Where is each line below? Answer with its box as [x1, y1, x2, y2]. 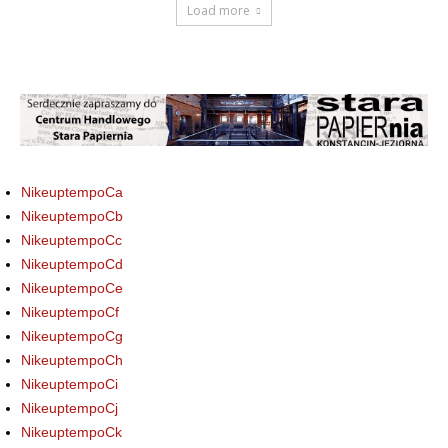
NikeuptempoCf [21, 304, 119, 321]
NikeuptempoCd [21, 256, 123, 273]
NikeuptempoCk [21, 424, 122, 441]
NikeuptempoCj [21, 400, 118, 417]
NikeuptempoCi [21, 376, 118, 393]
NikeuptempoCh [21, 352, 123, 369]
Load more [187, 2, 250, 20]
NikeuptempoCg [21, 328, 123, 345]
